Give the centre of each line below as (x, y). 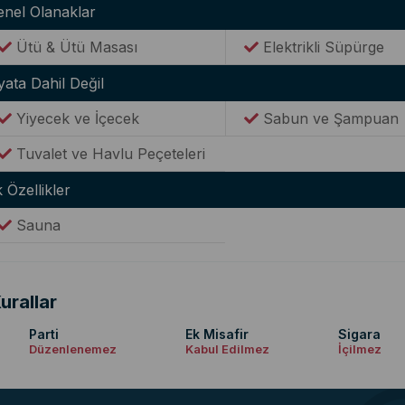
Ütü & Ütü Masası (75, 47)
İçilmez (360, 349)
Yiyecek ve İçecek (75, 118)
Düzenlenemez (73, 349)
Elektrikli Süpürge (321, 47)
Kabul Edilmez (227, 349)
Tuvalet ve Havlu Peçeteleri (108, 154)
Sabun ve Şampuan (328, 118)
